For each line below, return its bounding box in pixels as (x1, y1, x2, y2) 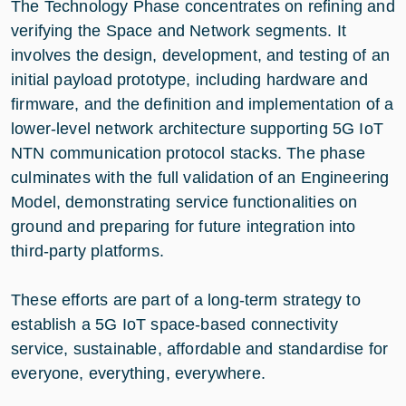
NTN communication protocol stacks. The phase (11, 143, 365, 162)
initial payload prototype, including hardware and (11, 70, 368, 89)
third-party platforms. (11, 241, 164, 260)
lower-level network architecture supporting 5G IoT (11, 119, 383, 138)
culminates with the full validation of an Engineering (11, 168, 390, 187)
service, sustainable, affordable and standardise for (11, 339, 389, 358)
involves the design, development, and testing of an (11, 45, 391, 64)
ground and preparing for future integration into (11, 217, 356, 236)
